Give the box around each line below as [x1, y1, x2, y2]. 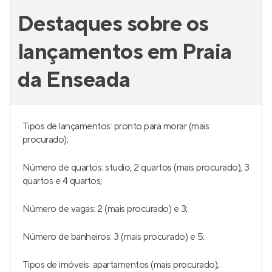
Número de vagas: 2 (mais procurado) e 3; [22, 203, 188, 215]
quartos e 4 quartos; [22, 175, 102, 187]
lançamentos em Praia [18, 38, 232, 66]
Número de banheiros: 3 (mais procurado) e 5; [22, 231, 205, 243]
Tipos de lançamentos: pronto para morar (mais [22, 120, 209, 132]
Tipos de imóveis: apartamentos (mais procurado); [22, 259, 219, 271]
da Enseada [18, 66, 131, 94]
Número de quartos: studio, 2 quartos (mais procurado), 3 [22, 161, 250, 174]
